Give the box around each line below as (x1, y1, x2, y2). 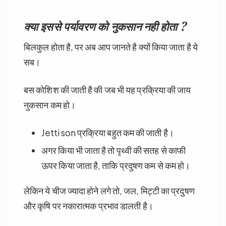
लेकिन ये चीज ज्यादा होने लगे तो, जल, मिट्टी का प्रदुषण (24, 184, 195, 196)
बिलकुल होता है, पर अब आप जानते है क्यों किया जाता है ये (24, 40, 198, 52)
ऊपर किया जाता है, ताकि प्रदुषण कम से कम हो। (41, 159, 191, 171)
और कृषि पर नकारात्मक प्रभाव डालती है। (24, 199, 153, 211)
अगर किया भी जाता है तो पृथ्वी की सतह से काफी (41, 144, 186, 156)
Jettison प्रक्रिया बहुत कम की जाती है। (41, 126, 174, 138)
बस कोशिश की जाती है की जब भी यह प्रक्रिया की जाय (24, 83, 191, 95)
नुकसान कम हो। (24, 98, 76, 110)
